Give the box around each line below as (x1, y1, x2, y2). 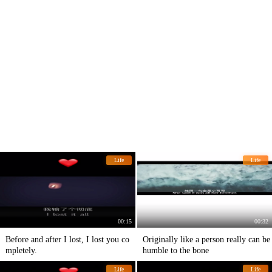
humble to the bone (142, 245, 209, 255)
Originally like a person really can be (142, 234, 270, 244)
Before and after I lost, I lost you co (5, 234, 129, 244)
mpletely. (5, 245, 37, 255)
